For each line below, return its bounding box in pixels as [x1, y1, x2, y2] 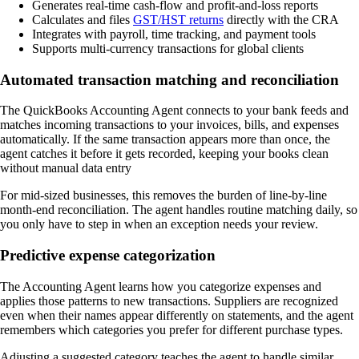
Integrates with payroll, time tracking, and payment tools [32, 26, 316, 41]
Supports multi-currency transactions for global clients [32, 41, 304, 55]
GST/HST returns [133, 12, 224, 26]
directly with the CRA [224, 12, 339, 26]
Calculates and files [32, 12, 133, 26]
